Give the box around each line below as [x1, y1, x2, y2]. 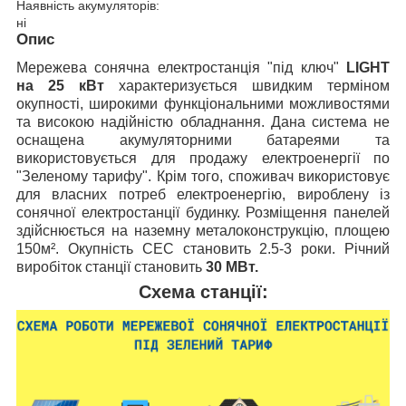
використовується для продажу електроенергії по [16, 150, 390, 167]
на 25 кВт [16, 78, 104, 94]
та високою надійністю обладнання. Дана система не [16, 114, 390, 130]
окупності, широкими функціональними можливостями [16, 96, 390, 112]
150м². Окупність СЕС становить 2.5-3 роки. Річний [16, 241, 390, 257]
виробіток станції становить [16, 259, 206, 275]
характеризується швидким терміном [104, 78, 390, 94]
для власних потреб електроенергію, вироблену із [16, 187, 390, 203]
